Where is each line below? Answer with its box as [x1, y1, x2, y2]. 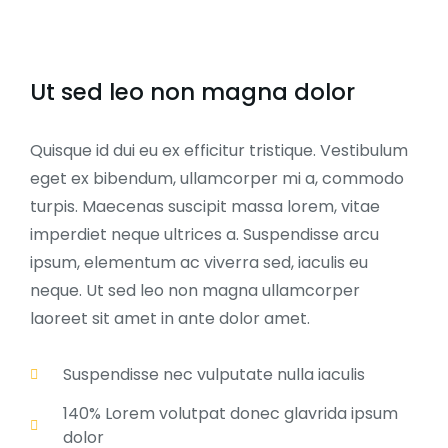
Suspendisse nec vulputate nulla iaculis [62, 362, 365, 386]
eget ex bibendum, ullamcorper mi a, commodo [30, 166, 404, 190]
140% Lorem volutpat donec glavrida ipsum [62, 401, 398, 425]
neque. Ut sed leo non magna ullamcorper [30, 278, 360, 302]
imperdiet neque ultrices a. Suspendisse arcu [30, 222, 379, 246]
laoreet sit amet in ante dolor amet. [30, 306, 310, 330]
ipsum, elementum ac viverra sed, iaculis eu [30, 250, 368, 274]
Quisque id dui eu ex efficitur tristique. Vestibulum [30, 138, 408, 162]
